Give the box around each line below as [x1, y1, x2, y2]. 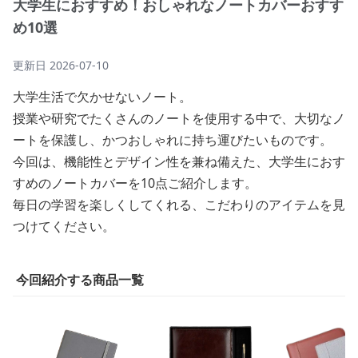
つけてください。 [13, 217, 115, 235]
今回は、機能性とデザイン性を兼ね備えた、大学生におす [13, 153, 345, 170]
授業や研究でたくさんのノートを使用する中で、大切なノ [13, 109, 345, 127]
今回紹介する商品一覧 [16, 271, 144, 288]
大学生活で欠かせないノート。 [13, 88, 192, 105]
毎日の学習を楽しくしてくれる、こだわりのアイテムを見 [13, 196, 345, 213]
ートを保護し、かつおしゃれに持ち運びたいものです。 [13, 131, 332, 149]
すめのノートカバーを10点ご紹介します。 [13, 174, 257, 192]
